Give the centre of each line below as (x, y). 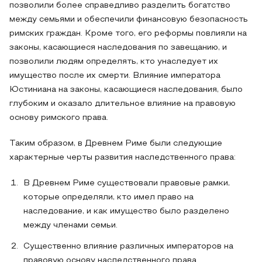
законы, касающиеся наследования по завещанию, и (118, 48)
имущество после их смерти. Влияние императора (115, 76)
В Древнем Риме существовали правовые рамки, (127, 183)
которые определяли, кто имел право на (108, 197)
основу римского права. (59, 118)
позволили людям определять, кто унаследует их (114, 62)
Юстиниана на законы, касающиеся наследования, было (126, 90)
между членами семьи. (70, 225)
